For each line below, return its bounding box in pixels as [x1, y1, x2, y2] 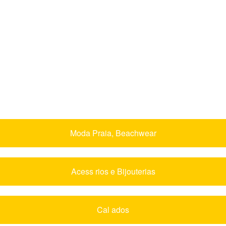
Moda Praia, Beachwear [70, 127, 156, 139]
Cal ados [97, 203, 129, 215]
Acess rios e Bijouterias [71, 165, 155, 177]
